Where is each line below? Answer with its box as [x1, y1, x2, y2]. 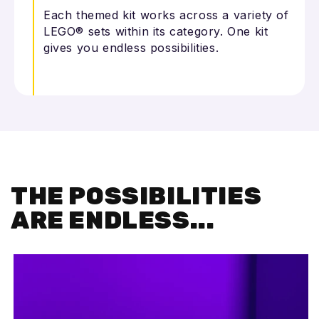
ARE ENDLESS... [11, 206, 215, 236]
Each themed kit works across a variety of [43, 8, 289, 23]
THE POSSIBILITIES [11, 182, 262, 211]
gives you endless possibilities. [43, 41, 219, 56]
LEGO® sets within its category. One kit [43, 24, 268, 39]
